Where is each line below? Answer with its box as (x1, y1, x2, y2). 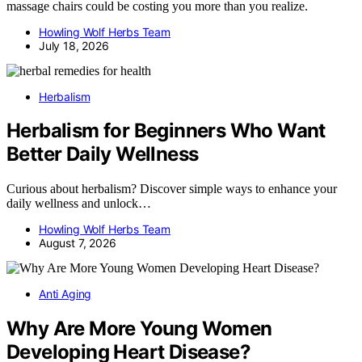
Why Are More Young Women (6, 317, 272, 341)
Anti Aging (39, 287, 92, 301)
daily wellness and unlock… (6, 196, 151, 211)
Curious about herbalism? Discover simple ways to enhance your (6, 182, 337, 196)
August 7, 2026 (39, 236, 116, 250)
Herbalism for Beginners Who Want (6, 119, 326, 143)
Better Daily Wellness (6, 142, 199, 166)
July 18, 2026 (39, 38, 109, 53)
